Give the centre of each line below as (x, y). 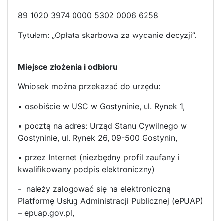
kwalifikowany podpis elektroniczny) (86, 169)
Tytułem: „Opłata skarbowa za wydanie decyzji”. (107, 35)
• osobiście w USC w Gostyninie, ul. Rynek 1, (101, 106)
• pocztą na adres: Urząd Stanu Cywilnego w (102, 126)
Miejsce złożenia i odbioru (68, 66)
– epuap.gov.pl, (46, 212)
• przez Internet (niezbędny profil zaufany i (99, 157)
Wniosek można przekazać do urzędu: (89, 86)
